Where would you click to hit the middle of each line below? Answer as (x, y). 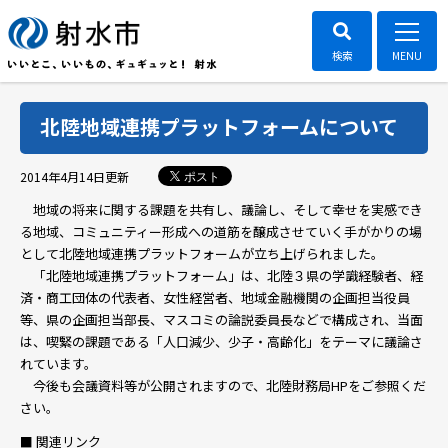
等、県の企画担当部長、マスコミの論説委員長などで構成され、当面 (221, 319)
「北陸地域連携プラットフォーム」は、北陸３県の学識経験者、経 (221, 275)
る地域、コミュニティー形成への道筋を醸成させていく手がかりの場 (221, 231)
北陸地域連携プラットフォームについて (219, 126)
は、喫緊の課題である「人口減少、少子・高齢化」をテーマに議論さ (221, 341)
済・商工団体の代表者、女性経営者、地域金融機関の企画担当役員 (215, 297)
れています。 (58, 363)
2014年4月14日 (62, 176)
